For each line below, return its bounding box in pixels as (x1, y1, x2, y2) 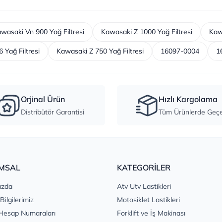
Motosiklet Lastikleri (117, 195, 180, 205)
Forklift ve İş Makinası (117, 209, 185, 218)
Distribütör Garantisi (20, 108, 84, 117)
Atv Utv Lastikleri (117, 182, 171, 191)
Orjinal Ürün (20, 94, 65, 105)
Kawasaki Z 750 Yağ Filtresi (56, 47, 144, 56)
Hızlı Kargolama (158, 94, 218, 105)
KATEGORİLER (117, 163, 170, 173)
